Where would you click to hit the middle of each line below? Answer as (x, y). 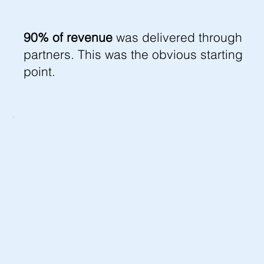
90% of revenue (68, 37)
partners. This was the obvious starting (133, 55)
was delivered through (177, 37)
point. (39, 72)
